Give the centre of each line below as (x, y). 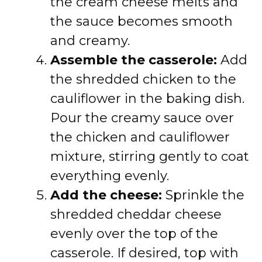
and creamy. (90, 41)
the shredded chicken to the (143, 79)
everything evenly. (110, 176)
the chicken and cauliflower (140, 137)
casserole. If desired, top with (144, 253)
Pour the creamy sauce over (142, 118)
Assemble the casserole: (134, 60)
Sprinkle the (203, 195)
